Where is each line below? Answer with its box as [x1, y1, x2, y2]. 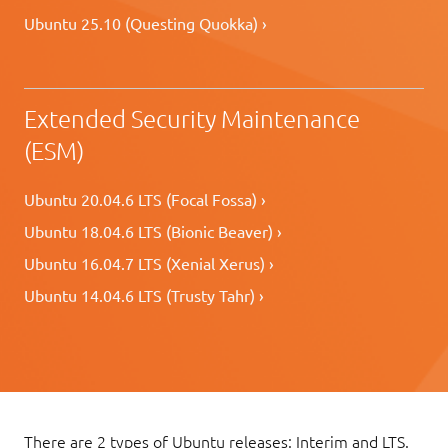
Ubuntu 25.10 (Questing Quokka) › [24, 14, 267, 33]
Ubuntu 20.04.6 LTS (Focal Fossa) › [24, 190, 266, 209]
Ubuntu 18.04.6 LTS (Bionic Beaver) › [24, 222, 282, 241]
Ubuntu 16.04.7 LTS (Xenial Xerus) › [24, 254, 274, 273]
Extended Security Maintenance [24, 105, 360, 133]
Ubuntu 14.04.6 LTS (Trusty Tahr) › [24, 286, 264, 305]
